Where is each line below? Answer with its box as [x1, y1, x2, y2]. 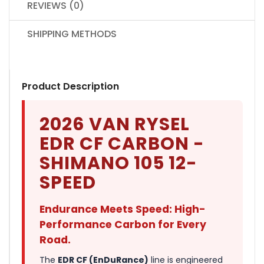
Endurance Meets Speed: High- [39, 202, 206, 216]
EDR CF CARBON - [39, 131, 204, 156]
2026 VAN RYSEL [39, 111, 190, 137]
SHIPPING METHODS [27, 27, 117, 41]
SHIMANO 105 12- [39, 150, 197, 176]
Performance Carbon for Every [39, 217, 206, 232]
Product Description [22, 79, 119, 93]
